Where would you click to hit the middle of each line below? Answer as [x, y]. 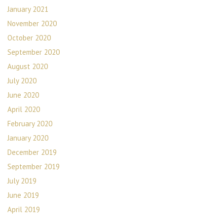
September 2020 [34, 52]
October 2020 [29, 38]
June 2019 [23, 195]
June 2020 [23, 95]
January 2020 [28, 138]
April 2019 [24, 209]
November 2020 [32, 23]
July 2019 [22, 181]
